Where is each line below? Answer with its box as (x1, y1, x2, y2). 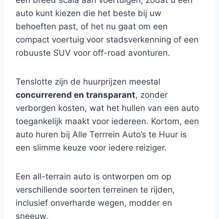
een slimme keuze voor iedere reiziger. (16, 143, 167, 153)
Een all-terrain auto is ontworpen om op (16, 172, 171, 181)
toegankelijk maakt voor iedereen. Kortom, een (16, 116, 199, 126)
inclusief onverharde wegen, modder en (16, 198, 172, 208)
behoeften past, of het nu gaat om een (16, 22, 168, 31)
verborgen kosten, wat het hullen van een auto (16, 103, 199, 113)
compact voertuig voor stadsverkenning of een (16, 35, 198, 44)
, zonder (135, 90, 168, 100)
